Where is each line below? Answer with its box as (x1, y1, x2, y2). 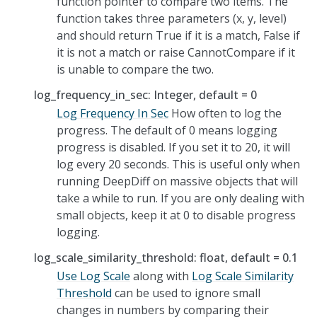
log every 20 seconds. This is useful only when (57, 156, 300, 172)
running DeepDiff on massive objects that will (57, 173, 298, 189)
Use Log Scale (57, 267, 130, 284)
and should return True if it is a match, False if (57, 27, 300, 43)
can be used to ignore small (112, 284, 260, 301)
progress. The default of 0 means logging (57, 122, 277, 138)
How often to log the (168, 105, 282, 121)
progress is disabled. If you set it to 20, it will (57, 139, 290, 155)
